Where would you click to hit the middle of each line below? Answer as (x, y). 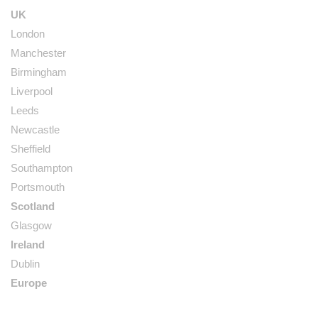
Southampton (42, 168)
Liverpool (32, 91)
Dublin (25, 264)
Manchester (38, 53)
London (28, 34)
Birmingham (39, 72)
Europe (29, 283)
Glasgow (31, 225)
